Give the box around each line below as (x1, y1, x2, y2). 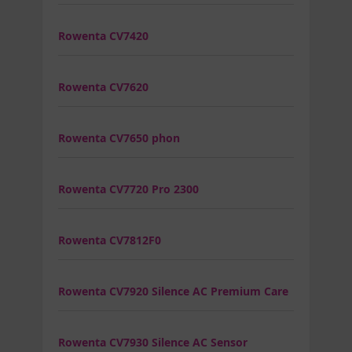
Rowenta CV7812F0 (58, 232, 161, 247)
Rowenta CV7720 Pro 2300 (58, 181, 199, 196)
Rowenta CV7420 (58, 27, 148, 43)
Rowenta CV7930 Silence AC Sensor (58, 334, 247, 350)
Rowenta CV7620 (58, 79, 148, 94)
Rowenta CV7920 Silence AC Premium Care (58, 283, 288, 299)
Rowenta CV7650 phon (58, 130, 180, 145)
